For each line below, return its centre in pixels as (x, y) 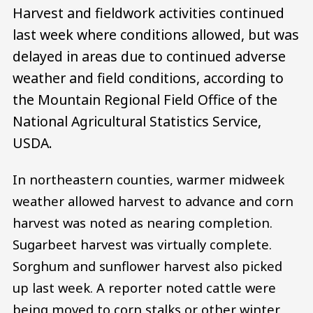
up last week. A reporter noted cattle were (144, 287)
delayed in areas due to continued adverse (149, 56)
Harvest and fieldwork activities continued (148, 13)
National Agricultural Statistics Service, (137, 121)
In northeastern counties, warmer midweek (148, 179)
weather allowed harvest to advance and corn (153, 201)
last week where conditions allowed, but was (156, 34)
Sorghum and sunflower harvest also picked (147, 265)
